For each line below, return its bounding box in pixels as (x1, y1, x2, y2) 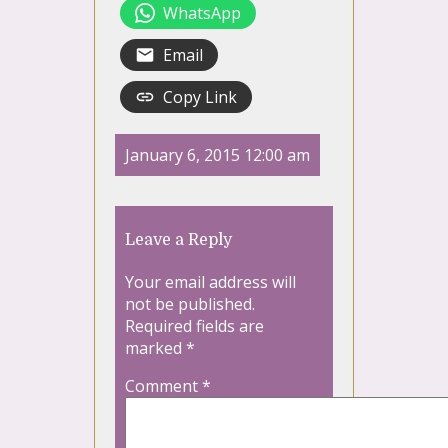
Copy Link (163, 86, 237, 109)
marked (125, 337, 186, 360)
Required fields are (125, 315, 264, 338)
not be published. (125, 293, 255, 316)
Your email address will (125, 271, 296, 294)
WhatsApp (163, 2, 241, 25)
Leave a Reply (125, 231, 232, 250)
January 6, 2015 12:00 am (125, 144, 310, 167)
